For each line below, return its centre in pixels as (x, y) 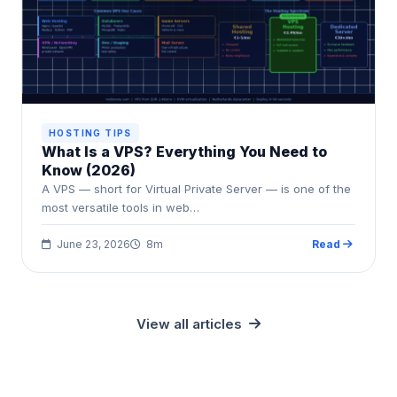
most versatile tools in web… (121, 207)
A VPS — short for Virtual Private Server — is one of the (196, 188)
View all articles (193, 323)
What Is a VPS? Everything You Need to (184, 151)
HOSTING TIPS (90, 132)
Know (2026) (89, 170)
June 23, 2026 (92, 244)
